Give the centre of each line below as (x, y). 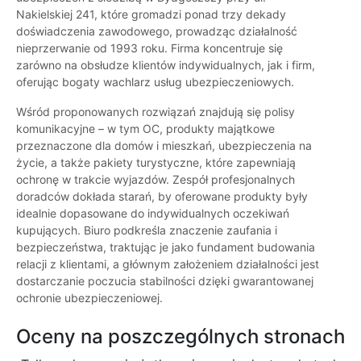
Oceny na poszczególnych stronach (180, 337)
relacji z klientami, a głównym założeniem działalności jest (168, 264)
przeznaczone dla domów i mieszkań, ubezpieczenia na (164, 146)
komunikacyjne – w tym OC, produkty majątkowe (145, 129)
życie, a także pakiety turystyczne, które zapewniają (156, 163)
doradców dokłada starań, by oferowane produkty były (162, 197)
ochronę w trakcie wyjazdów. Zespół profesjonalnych (156, 180)
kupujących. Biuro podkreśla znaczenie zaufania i (147, 230)
